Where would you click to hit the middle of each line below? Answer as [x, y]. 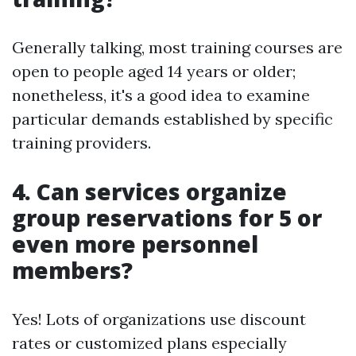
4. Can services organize [149, 192]
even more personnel [135, 244]
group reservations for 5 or [167, 218]
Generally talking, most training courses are [177, 47]
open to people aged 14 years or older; [154, 71]
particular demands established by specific [172, 119]
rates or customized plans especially [149, 343]
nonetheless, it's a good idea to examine [161, 95]
